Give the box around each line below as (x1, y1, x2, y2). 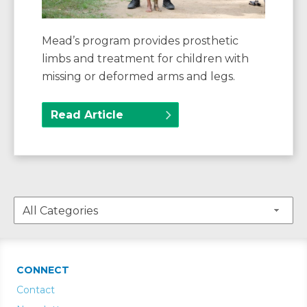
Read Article (51, 108, 123, 122)
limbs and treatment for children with (42, 52, 249, 66)
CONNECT (16, 263, 69, 276)
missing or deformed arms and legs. (42, 70, 235, 84)
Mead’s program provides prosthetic (42, 34, 238, 48)
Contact (16, 283, 55, 296)
